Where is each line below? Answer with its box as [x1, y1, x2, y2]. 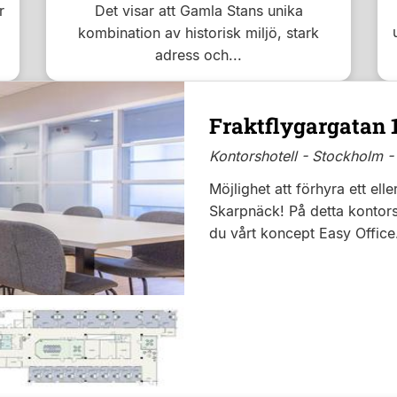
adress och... [155, 46, 242, 64]
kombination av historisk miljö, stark [78, 24, 319, 42]
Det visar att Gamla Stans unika [94, 2, 303, 19]
